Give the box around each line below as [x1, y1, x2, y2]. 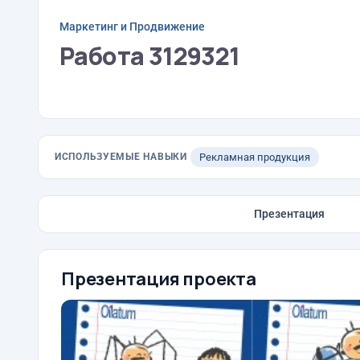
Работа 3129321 [59, 39, 240, 72]
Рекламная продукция [198, 151, 310, 163]
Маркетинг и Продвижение [59, 19, 205, 33]
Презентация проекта [61, 267, 256, 291]
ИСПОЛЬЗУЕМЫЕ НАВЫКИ [55, 151, 187, 162]
